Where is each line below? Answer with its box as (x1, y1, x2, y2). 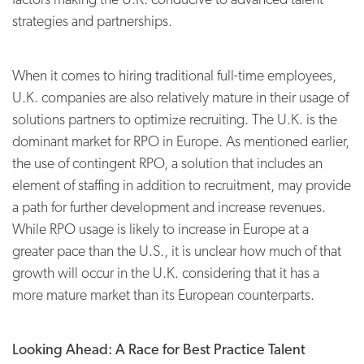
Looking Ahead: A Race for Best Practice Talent (12, 340, 305, 357)
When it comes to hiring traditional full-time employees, (12, 66, 336, 84)
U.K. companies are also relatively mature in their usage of (12, 88, 349, 106)
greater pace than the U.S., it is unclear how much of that (12, 241, 341, 259)
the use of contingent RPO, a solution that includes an (12, 154, 323, 171)
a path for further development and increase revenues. (12, 197, 326, 215)
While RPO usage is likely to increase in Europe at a (12, 219, 309, 237)
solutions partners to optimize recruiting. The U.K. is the (12, 110, 337, 128)
